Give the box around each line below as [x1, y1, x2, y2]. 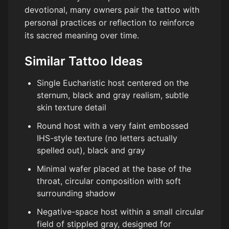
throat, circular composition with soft [37, 175, 181, 186]
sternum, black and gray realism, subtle [37, 89, 189, 100]
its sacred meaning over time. [25, 30, 139, 40]
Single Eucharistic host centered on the [37, 77, 189, 88]
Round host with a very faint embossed [37, 120, 189, 131]
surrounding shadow [37, 188, 116, 198]
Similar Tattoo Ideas [25, 53, 143, 68]
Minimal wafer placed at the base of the [37, 163, 191, 174]
